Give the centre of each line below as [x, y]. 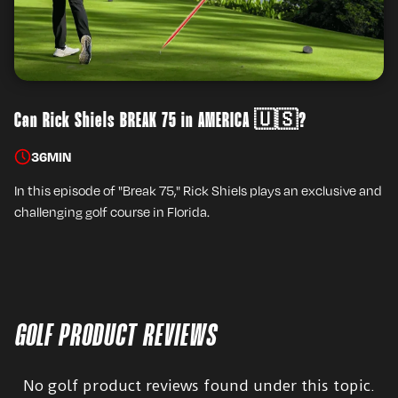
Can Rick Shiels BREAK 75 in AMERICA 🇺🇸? [160, 121]
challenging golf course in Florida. [112, 211]
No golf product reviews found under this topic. [199, 386]
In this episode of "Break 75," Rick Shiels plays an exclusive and [198, 190]
